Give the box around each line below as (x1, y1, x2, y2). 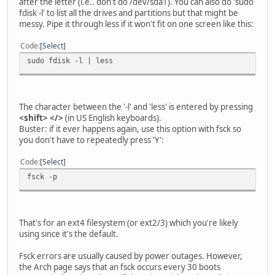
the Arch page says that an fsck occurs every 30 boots (19, 261, 220, 273)
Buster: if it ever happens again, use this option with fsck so (19, 123, 241, 135)
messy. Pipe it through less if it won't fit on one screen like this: (19, 18, 254, 30)
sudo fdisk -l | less (27, 56, 113, 66)
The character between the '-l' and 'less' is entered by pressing (19, 101, 253, 113)
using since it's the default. (19, 228, 118, 240)
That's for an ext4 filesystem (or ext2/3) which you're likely (19, 217, 238, 229)
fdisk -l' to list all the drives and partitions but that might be (19, 7, 238, 19)
